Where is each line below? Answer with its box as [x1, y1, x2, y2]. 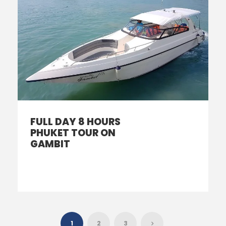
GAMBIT [30, 137, 70, 151]
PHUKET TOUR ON [30, 126, 116, 140]
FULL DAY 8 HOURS [30, 115, 121, 129]
